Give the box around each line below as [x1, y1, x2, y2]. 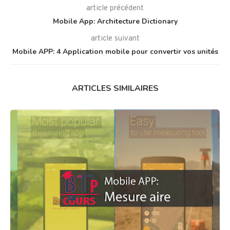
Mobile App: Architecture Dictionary [52, 16, 178, 27]
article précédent [86, 4, 144, 14]
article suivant [90, 34, 140, 44]
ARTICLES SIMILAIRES [71, 83, 159, 94]
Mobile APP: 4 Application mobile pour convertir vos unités [12, 47, 218, 57]
